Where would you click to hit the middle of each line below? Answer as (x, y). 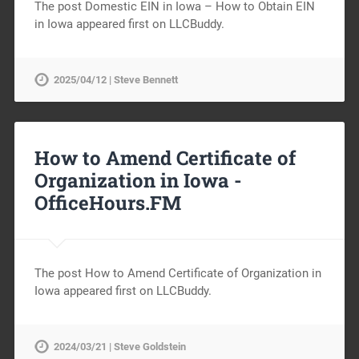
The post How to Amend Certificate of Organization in (177, 273)
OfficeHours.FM (107, 202)
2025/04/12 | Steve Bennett (115, 80)
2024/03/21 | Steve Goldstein (119, 346)
